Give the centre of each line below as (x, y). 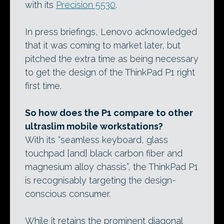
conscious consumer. (68, 194)
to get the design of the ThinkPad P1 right (110, 72)
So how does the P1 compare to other (109, 113)
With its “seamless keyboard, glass (96, 140)
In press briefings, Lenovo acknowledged (111, 32)
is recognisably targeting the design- (100, 180)
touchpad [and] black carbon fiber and (104, 153)
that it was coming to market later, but (103, 45)
